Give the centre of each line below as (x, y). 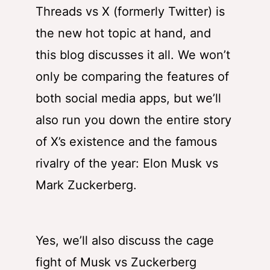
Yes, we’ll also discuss (100, 241)
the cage (189, 241)
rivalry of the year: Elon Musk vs (127, 164)
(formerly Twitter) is (167, 12)
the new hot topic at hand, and (123, 33)
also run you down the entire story (133, 120)
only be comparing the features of (132, 77)
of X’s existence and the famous (126, 142)
